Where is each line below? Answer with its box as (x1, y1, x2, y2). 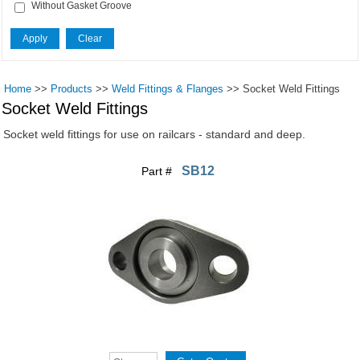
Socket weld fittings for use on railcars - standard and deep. (3, 127, 306, 141)
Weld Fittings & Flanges (112, 82, 224, 95)
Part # (141, 164, 176, 178)
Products (51, 82, 93, 95)
